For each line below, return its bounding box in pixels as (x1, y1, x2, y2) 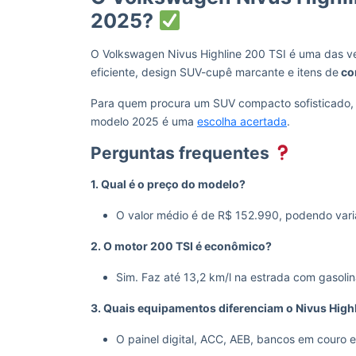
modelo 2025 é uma (91, 114, 197, 128)
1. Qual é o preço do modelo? (91, 177, 246, 191)
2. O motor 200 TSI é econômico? (91, 239, 272, 253)
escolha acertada (197, 114, 287, 128)
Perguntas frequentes (91, 143, 273, 163)
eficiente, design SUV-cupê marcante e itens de (91, 65, 339, 79)
